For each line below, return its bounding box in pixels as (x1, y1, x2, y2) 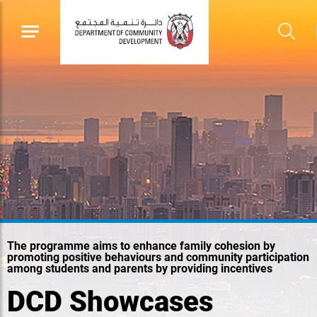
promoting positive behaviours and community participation (7, 250, 309, 264)
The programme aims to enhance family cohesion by (7, 239, 275, 253)
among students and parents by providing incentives (7, 262, 272, 275)
